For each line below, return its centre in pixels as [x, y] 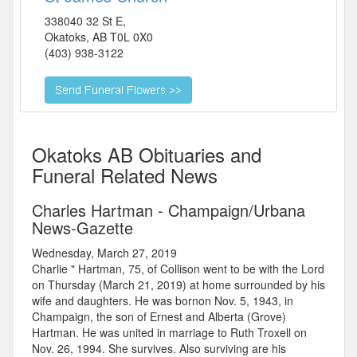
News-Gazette [82, 228]
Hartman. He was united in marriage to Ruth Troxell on [169, 333]
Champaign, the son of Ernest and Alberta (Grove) [159, 317]
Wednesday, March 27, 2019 [104, 253]
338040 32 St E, [85, 21]
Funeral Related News [125, 175]
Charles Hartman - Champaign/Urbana [169, 210]
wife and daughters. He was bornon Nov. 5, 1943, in [163, 301]
